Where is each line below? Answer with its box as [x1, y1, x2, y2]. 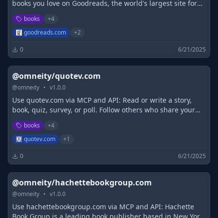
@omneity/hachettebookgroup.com [12, 177, 152, 188]
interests [12, 115, 41, 124]
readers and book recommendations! [12, 8, 133, 18]
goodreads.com [24, 28, 66, 36]
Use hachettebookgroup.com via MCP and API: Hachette [12, 202, 194, 211]
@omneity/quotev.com [12, 71, 101, 81]
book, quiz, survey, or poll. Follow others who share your [12, 105, 195, 114]
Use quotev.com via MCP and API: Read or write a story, [12, 95, 192, 105]
